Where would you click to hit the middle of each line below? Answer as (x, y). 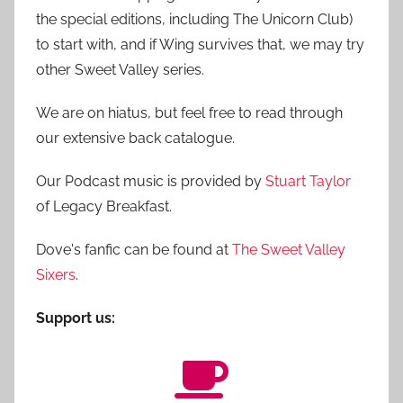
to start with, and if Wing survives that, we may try (200, 45)
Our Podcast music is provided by (151, 182)
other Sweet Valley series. (120, 70)
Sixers (56, 275)
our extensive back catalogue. (135, 139)
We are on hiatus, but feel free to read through (189, 113)
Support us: (76, 318)
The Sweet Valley (289, 250)
